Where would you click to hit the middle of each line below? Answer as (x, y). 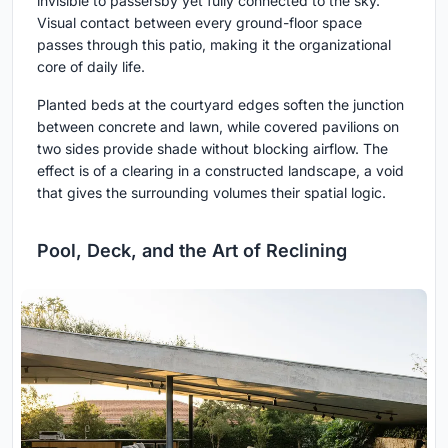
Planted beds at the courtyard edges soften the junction (220, 104)
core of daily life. (91, 66)
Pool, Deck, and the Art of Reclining (192, 250)
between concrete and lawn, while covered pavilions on (218, 126)
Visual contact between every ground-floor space (199, 22)
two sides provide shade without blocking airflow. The (212, 148)
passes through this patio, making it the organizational (214, 44)
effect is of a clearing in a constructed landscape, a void (220, 170)
